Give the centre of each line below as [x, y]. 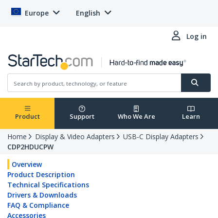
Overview [27, 164]
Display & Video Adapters [75, 137]
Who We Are [136, 117]
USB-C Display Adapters [161, 137]
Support [82, 117]
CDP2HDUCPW [30, 147]
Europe [37, 13]
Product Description [41, 175]
